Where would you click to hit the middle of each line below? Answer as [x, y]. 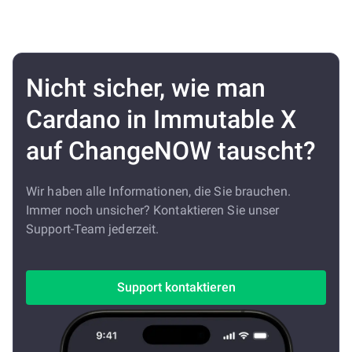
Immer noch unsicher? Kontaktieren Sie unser [153, 210]
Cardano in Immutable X [161, 119]
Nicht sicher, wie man [146, 88]
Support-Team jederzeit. [93, 229]
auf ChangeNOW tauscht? [171, 151]
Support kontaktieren [176, 287]
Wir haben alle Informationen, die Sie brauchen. [158, 191]
